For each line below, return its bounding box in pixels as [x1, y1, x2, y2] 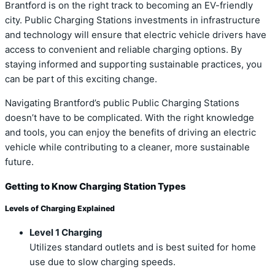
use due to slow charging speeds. [29, 256, 176, 268]
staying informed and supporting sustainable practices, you [5, 59, 262, 71]
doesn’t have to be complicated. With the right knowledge [5, 112, 254, 124]
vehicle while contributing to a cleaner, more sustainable [5, 142, 250, 153]
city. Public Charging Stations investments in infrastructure [5, 15, 260, 26]
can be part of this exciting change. [5, 74, 157, 85]
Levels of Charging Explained [5, 203, 115, 213]
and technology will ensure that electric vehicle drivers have [5, 29, 266, 41]
